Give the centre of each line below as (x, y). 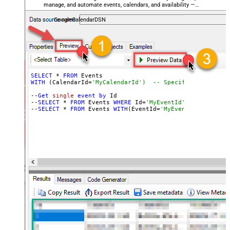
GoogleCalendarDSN (80, 20)
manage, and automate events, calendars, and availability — (120, 5)
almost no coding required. (78, 11)
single (63, 95)
